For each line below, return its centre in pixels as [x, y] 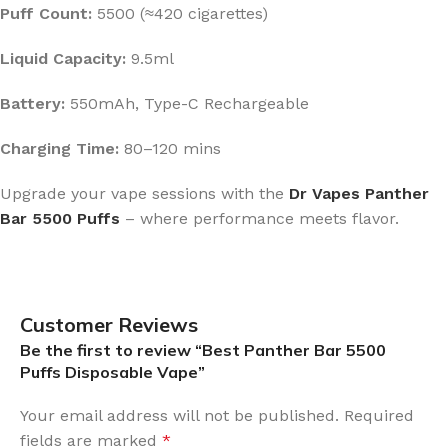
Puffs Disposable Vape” [112, 371]
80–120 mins [170, 148]
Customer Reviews [109, 324]
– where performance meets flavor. [259, 218]
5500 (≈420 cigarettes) [180, 13]
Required [379, 415]
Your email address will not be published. [179, 415]
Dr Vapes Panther [359, 193]
